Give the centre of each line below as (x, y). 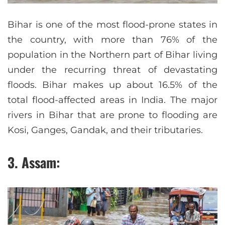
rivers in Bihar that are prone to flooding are (113, 115)
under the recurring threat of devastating (113, 70)
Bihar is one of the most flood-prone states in (113, 24)
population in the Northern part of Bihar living (113, 54)
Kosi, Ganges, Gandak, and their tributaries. (105, 130)
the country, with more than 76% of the (113, 39)
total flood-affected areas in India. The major (113, 100)
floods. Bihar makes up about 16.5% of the (113, 85)
